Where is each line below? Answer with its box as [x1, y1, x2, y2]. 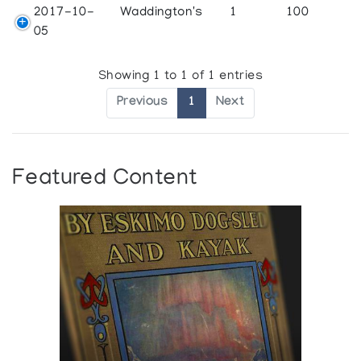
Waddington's [120, 5, 203, 20]
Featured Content [12, 167, 197, 193]
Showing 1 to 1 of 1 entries [98, 69, 263, 85]
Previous [116, 95, 168, 111]
